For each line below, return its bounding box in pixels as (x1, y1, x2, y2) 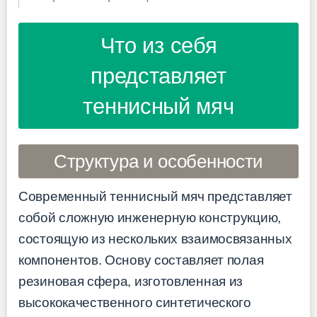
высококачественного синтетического (18, 294, 251, 310)
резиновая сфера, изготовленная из (18, 273, 243, 289)
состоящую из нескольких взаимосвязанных (18, 231, 292, 246)
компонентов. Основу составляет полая (18, 252, 264, 267)
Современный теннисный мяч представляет (18, 188, 292, 204)
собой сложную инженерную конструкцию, (18, 209, 281, 225)
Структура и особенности (53, 150, 264, 172)
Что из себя (100, 33, 217, 58)
